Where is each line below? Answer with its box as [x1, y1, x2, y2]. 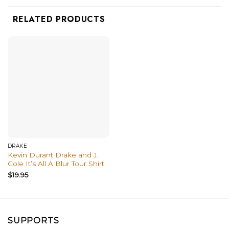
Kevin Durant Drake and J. [7, 151, 98, 159]
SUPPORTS [8, 216, 59, 226]
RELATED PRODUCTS [13, 13, 105, 26]
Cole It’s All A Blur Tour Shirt [7, 159, 104, 168]
